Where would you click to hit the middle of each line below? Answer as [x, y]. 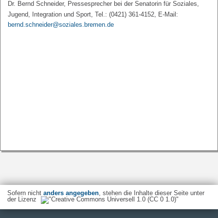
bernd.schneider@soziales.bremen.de [61, 25]
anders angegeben [71, 193]
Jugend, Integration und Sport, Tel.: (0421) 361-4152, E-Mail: [94, 14]
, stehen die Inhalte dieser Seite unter [152, 193]
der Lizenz [22, 200]
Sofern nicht [25, 193]
